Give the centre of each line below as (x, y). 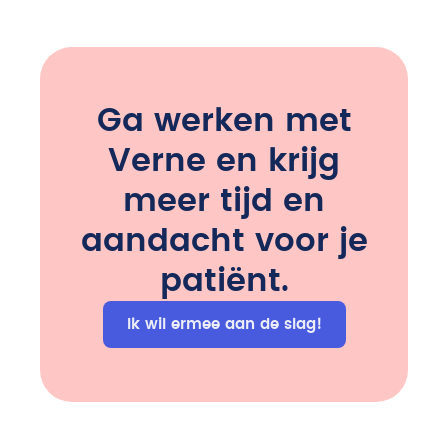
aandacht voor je (224, 241)
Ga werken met (224, 121)
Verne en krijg (224, 161)
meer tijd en (224, 201)
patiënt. (224, 281)
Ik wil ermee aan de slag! (224, 325)
